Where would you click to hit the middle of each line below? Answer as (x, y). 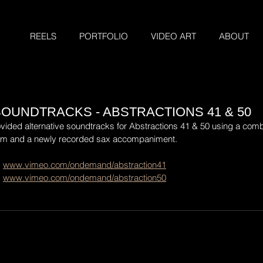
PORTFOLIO (103, 36)
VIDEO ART (173, 36)
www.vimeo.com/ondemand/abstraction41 (85, 165)
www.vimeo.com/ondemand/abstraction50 (85, 178)
